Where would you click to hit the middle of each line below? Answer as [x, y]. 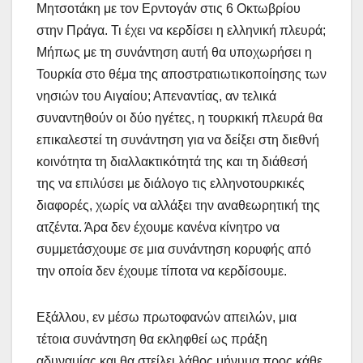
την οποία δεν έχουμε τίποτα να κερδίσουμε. [162, 271]
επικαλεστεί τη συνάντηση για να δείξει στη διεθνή [178, 139]
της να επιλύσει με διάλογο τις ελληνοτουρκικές [171, 183]
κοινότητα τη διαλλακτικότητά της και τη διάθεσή [172, 161]
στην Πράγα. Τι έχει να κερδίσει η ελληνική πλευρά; [181, 30]
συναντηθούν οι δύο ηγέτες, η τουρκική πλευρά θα [179, 117]
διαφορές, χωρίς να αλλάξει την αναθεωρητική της [178, 205]
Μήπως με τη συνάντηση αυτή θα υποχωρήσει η [174, 52]
